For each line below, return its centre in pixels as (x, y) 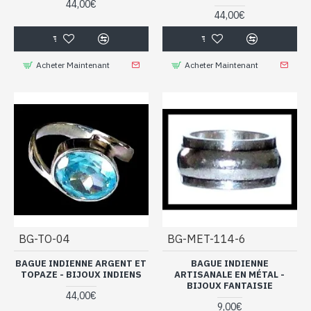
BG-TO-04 (44, 238)
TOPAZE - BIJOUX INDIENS (81, 274)
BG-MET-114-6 (206, 238)
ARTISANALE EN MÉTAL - (230, 274)
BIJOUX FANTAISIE (229, 285)
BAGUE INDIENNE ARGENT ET (81, 263)
